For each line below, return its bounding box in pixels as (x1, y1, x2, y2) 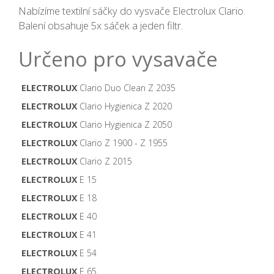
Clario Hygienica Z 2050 (77, 119, 172, 131)
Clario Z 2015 (77, 155, 132, 168)
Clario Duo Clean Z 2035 (77, 82, 176, 94)
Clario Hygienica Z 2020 (77, 100, 172, 113)
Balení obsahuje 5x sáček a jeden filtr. (18, 18, 183, 33)
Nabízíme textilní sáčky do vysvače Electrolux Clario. (18, 4, 245, 18)
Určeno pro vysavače (18, 45, 218, 73)
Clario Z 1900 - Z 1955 (77, 137, 168, 149)
